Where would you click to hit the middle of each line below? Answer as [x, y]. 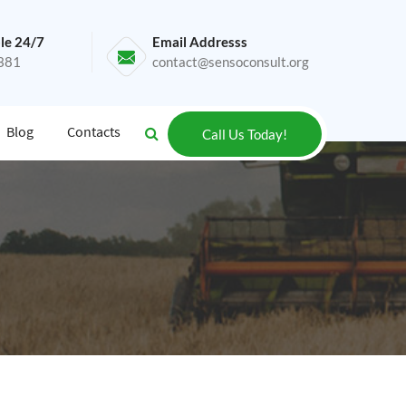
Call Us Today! [245, 134]
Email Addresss [200, 42]
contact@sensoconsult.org [231, 62]
